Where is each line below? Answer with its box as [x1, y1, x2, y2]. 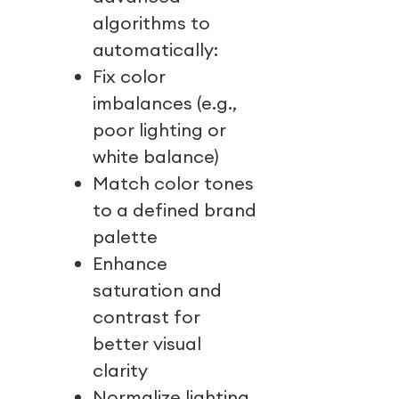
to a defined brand [92, 199, 257, 222]
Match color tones [92, 172, 255, 195]
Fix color [92, 65, 166, 88]
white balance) [92, 145, 220, 168]
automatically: [92, 38, 219, 61]
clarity [92, 359, 148, 382]
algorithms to [92, 12, 211, 35]
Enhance [92, 252, 167, 275]
